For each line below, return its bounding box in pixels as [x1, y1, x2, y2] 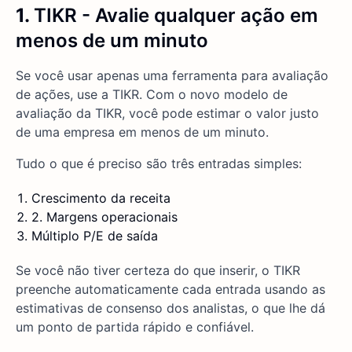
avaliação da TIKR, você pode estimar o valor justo [16, 105, 319, 122]
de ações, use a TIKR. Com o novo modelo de [16, 86, 288, 103]
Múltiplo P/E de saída [31, 228, 158, 244]
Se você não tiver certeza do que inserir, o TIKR [16, 262, 300, 279]
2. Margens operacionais [31, 209, 178, 225]
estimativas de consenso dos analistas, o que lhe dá [16, 300, 325, 317]
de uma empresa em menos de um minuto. [16, 124, 269, 141]
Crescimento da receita [31, 190, 170, 207]
